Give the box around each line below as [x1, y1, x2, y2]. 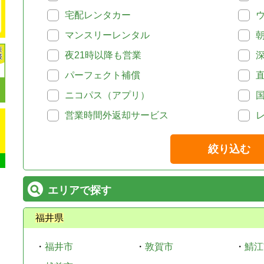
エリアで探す [48, 184, 111, 196]
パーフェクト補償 [65, 70, 140, 80]
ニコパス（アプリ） [65, 90, 150, 100]
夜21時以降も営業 [65, 50, 141, 60]
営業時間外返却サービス [65, 110, 169, 120]
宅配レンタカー [65, 10, 131, 20]
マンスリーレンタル [65, 30, 150, 40]
